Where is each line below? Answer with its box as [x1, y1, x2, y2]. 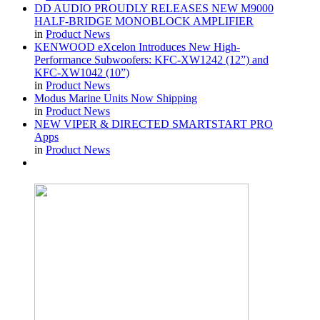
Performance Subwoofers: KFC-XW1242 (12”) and [34, 54, 269, 66]
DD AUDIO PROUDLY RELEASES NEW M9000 [34, 2, 274, 15]
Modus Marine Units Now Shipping [34, 92, 197, 105]
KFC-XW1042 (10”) [34, 66, 129, 79]
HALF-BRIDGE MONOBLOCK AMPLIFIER [34, 15, 254, 28]
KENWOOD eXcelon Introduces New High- [34, 41, 240, 54]
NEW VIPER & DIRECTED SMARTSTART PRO [34, 118, 273, 131]
